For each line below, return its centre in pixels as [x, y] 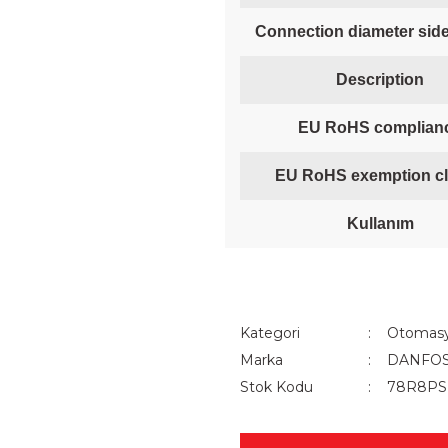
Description [380, 79]
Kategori [270, 333]
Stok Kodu [276, 387]
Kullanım [380, 223]
